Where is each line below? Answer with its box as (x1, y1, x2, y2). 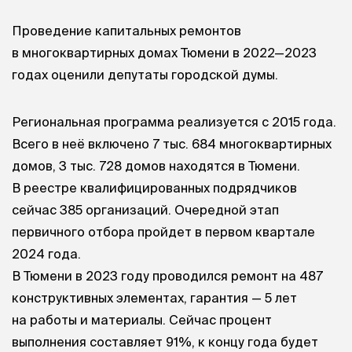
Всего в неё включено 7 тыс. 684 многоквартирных (12, 136, 332, 151)
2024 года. (12, 246, 81, 261)
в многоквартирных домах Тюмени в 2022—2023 (12, 46, 317, 60)
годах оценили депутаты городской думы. (12, 68, 278, 82)
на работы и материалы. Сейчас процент (12, 312, 272, 327)
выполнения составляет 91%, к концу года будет (12, 334, 318, 349)
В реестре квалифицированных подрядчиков (12, 180, 297, 195)
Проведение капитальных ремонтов (12, 24, 241, 38)
